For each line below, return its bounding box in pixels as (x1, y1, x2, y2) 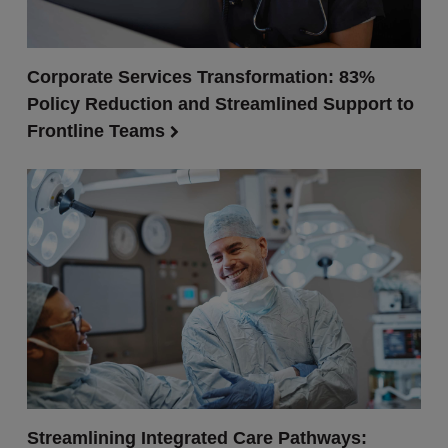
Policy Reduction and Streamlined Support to (26, 94, 414, 114)
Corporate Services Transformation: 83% (26, 67, 375, 87)
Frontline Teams (26, 121, 170, 141)
